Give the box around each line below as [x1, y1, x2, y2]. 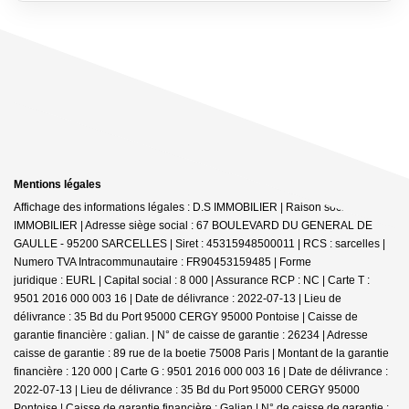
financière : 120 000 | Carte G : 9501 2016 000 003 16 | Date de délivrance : [14, 364, 388, 378]
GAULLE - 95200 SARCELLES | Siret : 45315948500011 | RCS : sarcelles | [14, 236, 385, 250]
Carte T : [328, 273, 370, 287]
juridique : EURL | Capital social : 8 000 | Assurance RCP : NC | [14, 273, 328, 287]
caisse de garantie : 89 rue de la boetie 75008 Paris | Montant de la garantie [14, 346, 389, 360]
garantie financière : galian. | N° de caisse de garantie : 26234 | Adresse [14, 328, 368, 341]
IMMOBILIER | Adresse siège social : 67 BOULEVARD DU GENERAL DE [14, 218, 372, 232]
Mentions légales [14, 177, 101, 191]
